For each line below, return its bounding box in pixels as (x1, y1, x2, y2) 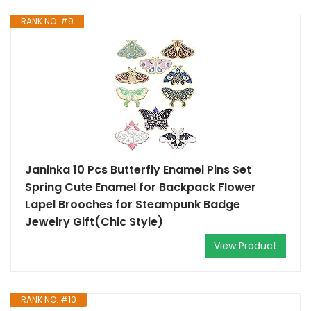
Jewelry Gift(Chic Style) (25, 214, 163, 230)
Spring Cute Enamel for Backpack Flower (25, 179, 256, 195)
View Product (214, 239, 277, 253)
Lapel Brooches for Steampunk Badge (25, 196, 240, 212)
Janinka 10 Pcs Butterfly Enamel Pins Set (25, 162, 251, 178)
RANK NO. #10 (21, 294, 76, 305)
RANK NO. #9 (21, 15, 74, 27)
